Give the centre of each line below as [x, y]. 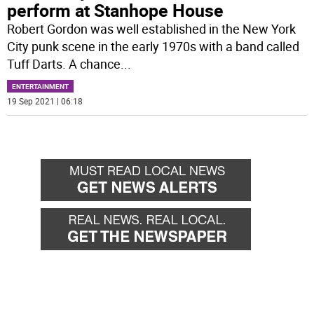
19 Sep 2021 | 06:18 [45, 101]
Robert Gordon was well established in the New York [152, 28]
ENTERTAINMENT [41, 86]
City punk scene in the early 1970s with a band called [153, 46]
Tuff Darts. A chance [64, 63]
